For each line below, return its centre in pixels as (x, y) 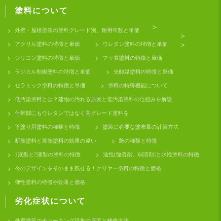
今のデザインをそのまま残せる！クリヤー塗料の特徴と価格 (88, 168)
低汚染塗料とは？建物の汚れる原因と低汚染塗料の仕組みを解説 (93, 99)
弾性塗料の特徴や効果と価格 (50, 182)
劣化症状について (50, 201)
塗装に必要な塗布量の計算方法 (141, 127)
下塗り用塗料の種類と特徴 (47, 127)
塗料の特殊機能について (138, 86)
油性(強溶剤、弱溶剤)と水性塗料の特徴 (151, 155)
